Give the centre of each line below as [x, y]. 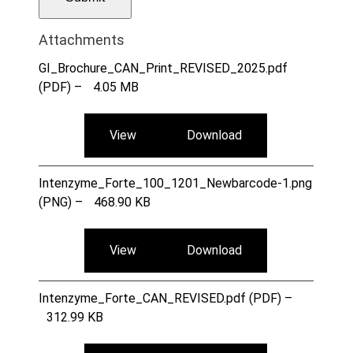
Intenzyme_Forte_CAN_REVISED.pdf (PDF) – [165, 298]
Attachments [81, 39]
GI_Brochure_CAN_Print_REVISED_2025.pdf [163, 68]
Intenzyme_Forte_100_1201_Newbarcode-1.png [175, 183]
